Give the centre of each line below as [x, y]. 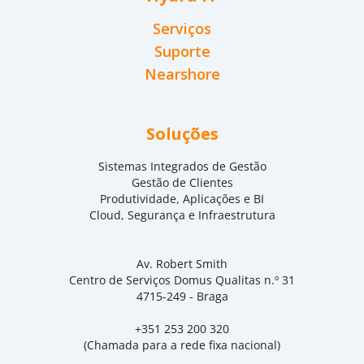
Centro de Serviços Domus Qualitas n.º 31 [182, 280]
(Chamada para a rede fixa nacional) [182, 345]
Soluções [182, 134]
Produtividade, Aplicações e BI [182, 199]
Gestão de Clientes [182, 182]
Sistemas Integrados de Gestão [182, 166]
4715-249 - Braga [182, 296]
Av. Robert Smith [182, 264]
